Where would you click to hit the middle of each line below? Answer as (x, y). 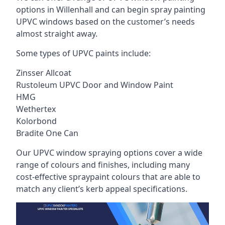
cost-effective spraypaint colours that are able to (108, 177)
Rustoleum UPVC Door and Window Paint (95, 85)
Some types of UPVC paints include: (83, 53)
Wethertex (36, 109)
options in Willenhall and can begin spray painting (111, 10)
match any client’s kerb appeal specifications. (102, 189)
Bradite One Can (47, 133)
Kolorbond (36, 121)
